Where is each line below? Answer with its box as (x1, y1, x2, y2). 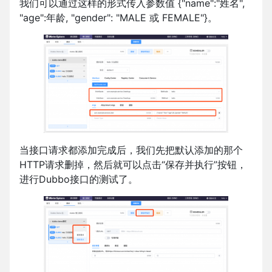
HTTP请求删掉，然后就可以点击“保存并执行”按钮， (19, 158, 246, 171)
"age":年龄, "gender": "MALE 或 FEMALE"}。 (19, 12, 217, 24)
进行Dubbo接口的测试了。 (19, 172, 138, 185)
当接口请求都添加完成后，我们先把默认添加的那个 (19, 143, 243, 156)
